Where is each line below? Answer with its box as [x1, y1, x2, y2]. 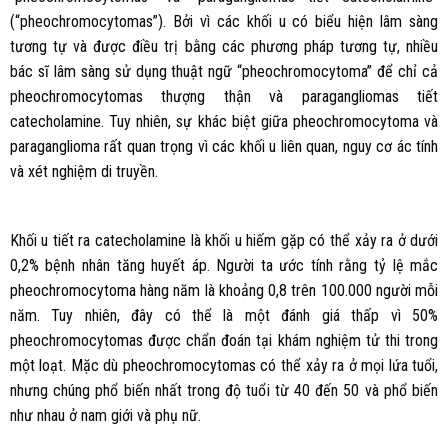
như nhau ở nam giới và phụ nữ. [9, 406, 201, 426]
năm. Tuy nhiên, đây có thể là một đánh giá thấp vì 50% [9, 306, 439, 326]
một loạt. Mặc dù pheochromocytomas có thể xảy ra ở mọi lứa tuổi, [9, 356, 439, 376]
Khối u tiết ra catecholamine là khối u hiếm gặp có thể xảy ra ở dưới [9, 231, 439, 251]
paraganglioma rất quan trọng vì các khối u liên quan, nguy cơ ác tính [9, 136, 439, 156]
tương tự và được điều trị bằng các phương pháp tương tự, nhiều [9, 36, 439, 56]
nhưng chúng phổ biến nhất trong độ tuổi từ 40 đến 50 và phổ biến [9, 381, 439, 401]
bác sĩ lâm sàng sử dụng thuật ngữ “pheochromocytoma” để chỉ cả [9, 61, 439, 81]
